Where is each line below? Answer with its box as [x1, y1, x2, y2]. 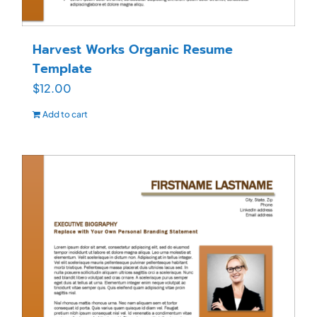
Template [33, 59, 92, 79]
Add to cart [42, 109, 88, 120]
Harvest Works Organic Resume [33, 40, 233, 60]
